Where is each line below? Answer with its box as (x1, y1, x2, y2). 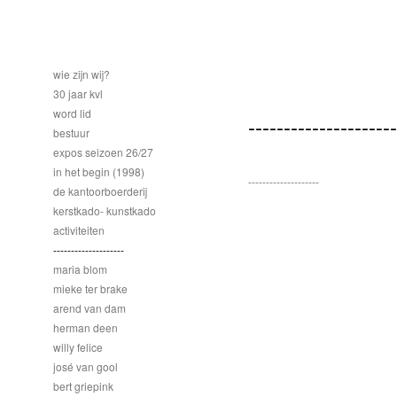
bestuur (53, 125, 90, 140)
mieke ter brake (53, 281, 128, 296)
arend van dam (53, 300, 126, 315)
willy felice (53, 339, 103, 354)
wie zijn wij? (53, 66, 110, 82)
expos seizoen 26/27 (53, 144, 153, 160)
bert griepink (53, 378, 113, 393)
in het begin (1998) (53, 164, 144, 179)
